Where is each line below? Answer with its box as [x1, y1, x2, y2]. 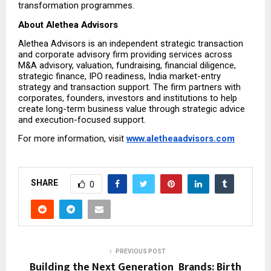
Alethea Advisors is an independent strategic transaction [18, 38, 243, 49]
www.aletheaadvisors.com [126, 133, 235, 145]
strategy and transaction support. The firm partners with [18, 81, 241, 93]
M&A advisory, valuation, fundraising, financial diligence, [18, 59, 236, 71]
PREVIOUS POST [115, 247, 166, 255]
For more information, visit [18, 133, 126, 145]
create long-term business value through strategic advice [18, 103, 245, 114]
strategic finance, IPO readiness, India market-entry [18, 70, 221, 82]
